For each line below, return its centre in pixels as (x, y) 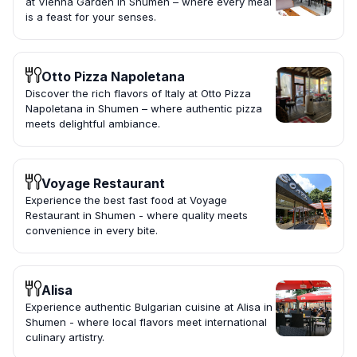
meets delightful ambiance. (93, 124)
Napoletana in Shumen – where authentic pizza (144, 109)
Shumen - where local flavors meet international (146, 322)
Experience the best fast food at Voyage (126, 200)
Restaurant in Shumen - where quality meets (137, 216)
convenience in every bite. (92, 231)
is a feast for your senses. (91, 17)
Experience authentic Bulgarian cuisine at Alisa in (149, 307)
